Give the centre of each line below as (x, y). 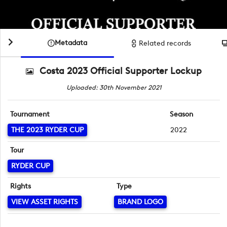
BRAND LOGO (140, 202)
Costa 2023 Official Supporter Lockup (121, 71)
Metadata (71, 43)
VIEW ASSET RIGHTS (45, 202)
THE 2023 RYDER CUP (47, 130)
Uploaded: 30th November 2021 (114, 87)
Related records (165, 43)
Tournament (30, 114)
